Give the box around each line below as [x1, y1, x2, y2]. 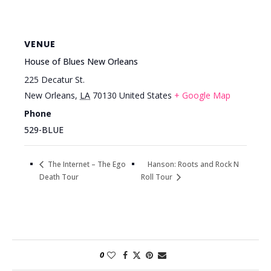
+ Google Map [174, 90, 230, 102]
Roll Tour [141, 172, 175, 183]
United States [119, 90, 172, 102]
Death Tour [39, 171, 79, 182]
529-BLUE [24, 124, 64, 136]
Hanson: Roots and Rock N [148, 158, 240, 169]
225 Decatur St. [24, 74, 85, 86]
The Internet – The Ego [46, 159, 126, 170]
